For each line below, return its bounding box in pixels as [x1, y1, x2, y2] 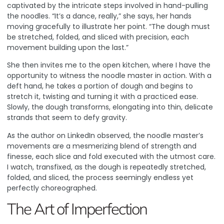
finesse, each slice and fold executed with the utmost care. [7, 151, 215, 161]
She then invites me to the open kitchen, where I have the [7, 60, 210, 70]
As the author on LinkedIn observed [7, 130, 129, 140]
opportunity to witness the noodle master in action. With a [7, 70, 211, 81]
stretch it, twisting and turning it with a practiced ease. [7, 91, 198, 102]
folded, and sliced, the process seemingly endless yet [7, 172, 193, 182]
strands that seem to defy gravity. [7, 112, 127, 123]
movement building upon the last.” [7, 42, 128, 52]
